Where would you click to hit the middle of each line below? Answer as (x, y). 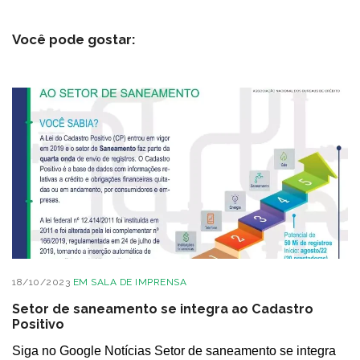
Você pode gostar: (74, 39)
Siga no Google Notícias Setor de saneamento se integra (174, 351)
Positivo (38, 325)
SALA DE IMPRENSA (139, 282)
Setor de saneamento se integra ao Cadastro (163, 309)
